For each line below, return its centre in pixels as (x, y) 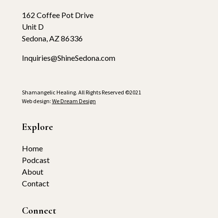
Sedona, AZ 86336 (52, 38)
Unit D (33, 27)
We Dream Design (74, 101)
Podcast (36, 160)
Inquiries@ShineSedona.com (68, 58)
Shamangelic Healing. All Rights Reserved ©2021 (81, 92)
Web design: (37, 101)
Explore (37, 127)
